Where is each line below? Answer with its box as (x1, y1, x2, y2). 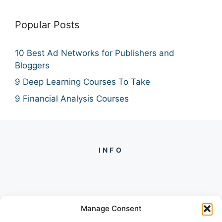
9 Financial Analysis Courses (15, 93, 129, 104)
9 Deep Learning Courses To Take (15, 77, 150, 87)
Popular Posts (15, 18, 79, 31)
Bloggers (15, 60, 50, 70)
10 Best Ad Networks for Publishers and (15, 48, 174, 58)
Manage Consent (80, 204, 142, 213)
